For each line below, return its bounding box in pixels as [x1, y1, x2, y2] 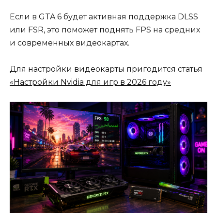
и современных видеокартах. [10, 38, 129, 47]
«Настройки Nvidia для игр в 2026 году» [10, 77, 171, 87]
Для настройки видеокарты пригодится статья [10, 64, 202, 74]
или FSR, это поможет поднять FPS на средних [10, 25, 200, 34]
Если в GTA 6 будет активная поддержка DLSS [10, 12, 198, 21]
